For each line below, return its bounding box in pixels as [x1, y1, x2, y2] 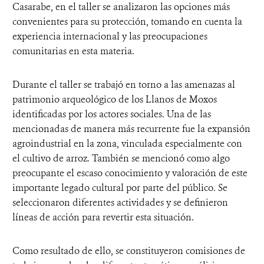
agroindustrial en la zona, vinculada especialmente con [12, 137, 242, 150]
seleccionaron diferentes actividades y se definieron [12, 196, 228, 209]
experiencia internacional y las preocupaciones [12, 29, 207, 42]
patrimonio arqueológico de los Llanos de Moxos [12, 93, 217, 105]
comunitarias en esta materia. [12, 44, 134, 57]
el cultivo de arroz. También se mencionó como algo [12, 151, 230, 164]
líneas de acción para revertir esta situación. [12, 210, 194, 223]
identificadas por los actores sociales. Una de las [12, 107, 211, 120]
